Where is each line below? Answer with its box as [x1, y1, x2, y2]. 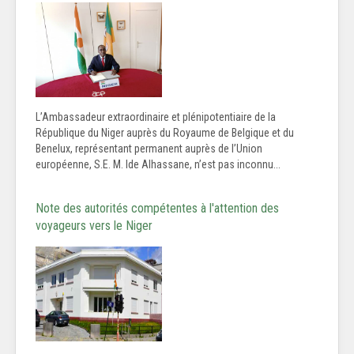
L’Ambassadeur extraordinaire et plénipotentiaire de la [36, 111, 276, 124]
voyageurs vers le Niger [36, 218, 153, 234]
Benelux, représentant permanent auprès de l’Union [36, 142, 262, 156]
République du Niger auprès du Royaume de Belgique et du [36, 126, 294, 140]
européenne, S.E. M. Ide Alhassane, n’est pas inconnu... [36, 158, 281, 171]
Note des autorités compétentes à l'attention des [36, 201, 279, 217]
